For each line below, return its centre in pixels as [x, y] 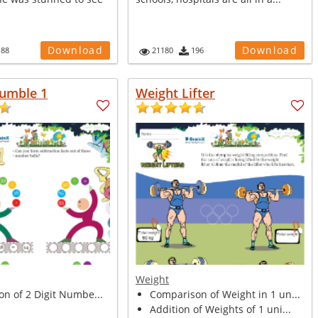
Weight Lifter [176, 93]
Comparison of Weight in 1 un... [225, 294]
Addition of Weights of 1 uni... [221, 309]
